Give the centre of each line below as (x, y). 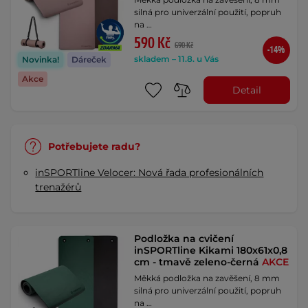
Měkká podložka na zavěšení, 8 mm (207, 278)
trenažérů (58, 187)
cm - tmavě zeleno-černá (198, 262)
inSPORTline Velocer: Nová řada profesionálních (150, 173)
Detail (246, 90)
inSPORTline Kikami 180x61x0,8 (211, 250)
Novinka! (41, 60)
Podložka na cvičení (184, 239)
